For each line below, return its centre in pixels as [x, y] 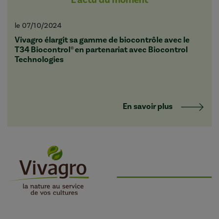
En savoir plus [148, 107]
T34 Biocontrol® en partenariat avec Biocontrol [101, 50]
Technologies [39, 59]
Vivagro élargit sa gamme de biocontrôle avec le [102, 40]
